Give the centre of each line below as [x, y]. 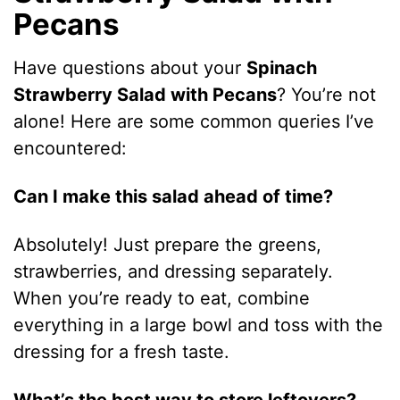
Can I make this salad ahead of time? [174, 197]
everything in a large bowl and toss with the [199, 325]
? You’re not [327, 95]
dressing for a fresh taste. [122, 352]
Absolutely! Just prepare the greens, [168, 245]
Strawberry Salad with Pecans [146, 95]
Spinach [282, 68]
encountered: [71, 149]
